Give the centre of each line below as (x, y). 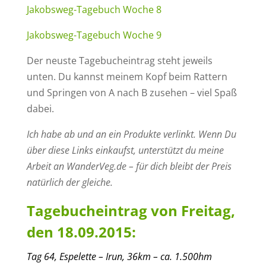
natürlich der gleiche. (69, 182)
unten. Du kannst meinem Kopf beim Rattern (127, 76)
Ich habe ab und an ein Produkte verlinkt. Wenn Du (131, 134)
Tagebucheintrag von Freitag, (131, 210)
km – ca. (156, 256)
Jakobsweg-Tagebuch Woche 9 (94, 35)
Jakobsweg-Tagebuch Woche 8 (94, 9)
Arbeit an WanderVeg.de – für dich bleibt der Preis (129, 166)
